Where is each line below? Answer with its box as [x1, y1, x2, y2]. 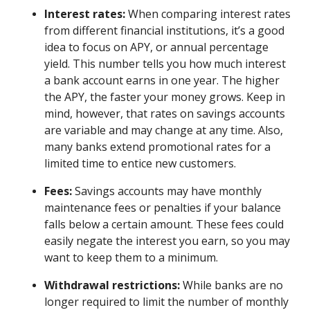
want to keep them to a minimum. [44, 249, 221, 265]
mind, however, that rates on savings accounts [44, 105, 285, 121]
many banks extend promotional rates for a [44, 138, 271, 154]
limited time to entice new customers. [44, 155, 236, 171]
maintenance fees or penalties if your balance [44, 199, 281, 215]
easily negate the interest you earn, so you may [44, 232, 290, 248]
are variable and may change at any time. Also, [44, 122, 283, 138]
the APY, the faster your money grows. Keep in [44, 89, 285, 104]
